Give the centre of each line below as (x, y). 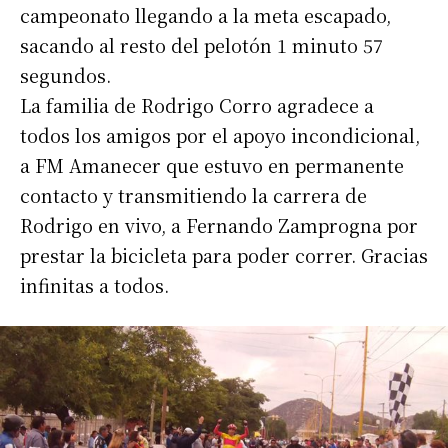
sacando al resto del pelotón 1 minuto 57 (201, 44)
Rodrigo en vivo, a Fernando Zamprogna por (219, 224)
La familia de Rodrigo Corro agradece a (197, 104)
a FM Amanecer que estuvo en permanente (212, 164)
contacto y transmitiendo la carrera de (193, 194)
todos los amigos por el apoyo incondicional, (220, 134)
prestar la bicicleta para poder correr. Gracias (224, 254)
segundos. (65, 74)
